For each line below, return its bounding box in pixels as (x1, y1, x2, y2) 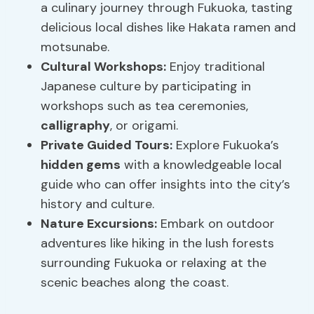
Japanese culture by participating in (41, 78, 252, 95)
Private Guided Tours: (41, 137, 173, 154)
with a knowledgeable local (121, 156, 282, 174)
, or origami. (110, 117, 179, 135)
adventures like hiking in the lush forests (41, 235, 275, 252)
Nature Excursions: (41, 215, 158, 233)
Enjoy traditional (166, 58, 266, 76)
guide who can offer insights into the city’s (41, 176, 291, 193)
